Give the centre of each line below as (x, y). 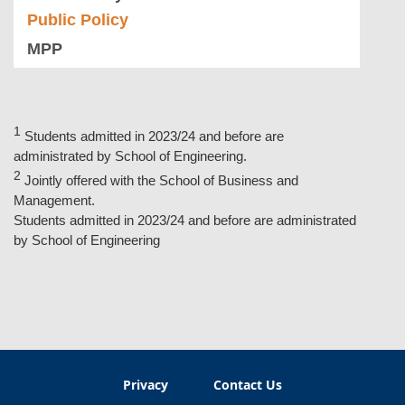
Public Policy (78, 20)
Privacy (146, 385)
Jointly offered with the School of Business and (161, 181)
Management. (54, 201)
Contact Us (248, 385)
